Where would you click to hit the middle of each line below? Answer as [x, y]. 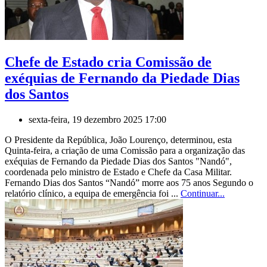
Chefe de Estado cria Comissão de [108, 62]
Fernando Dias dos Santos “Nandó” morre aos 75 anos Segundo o [129, 182]
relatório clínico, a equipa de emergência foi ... [93, 193]
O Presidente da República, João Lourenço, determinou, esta [118, 139]
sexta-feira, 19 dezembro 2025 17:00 [97, 119]
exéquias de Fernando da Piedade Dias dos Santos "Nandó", [118, 161]
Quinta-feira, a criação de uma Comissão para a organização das [125, 150]
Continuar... [203, 193]
